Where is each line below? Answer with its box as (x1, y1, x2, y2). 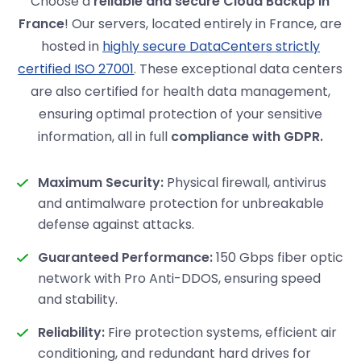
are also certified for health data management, (30, 81, 330, 101)
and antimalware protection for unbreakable (38, 193, 325, 213)
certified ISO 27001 (18, 59, 135, 78)
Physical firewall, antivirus (164, 172, 327, 192)
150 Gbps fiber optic (213, 247, 344, 267)
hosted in (40, 36, 102, 56)
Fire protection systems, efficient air (105, 322, 338, 342)
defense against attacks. (38, 214, 195, 234)
